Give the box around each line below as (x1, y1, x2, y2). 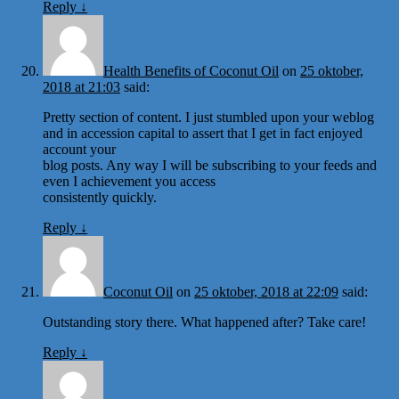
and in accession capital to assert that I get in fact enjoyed (43, 125, 362, 141)
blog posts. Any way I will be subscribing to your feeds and (43, 157, 377, 173)
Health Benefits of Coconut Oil (103, 62, 279, 78)
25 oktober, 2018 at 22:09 (194, 283, 338, 299)
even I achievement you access (43, 173, 216, 189)
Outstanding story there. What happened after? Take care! (43, 313, 366, 330)
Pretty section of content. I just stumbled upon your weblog (43, 109, 374, 125)
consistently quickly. (43, 189, 157, 205)
